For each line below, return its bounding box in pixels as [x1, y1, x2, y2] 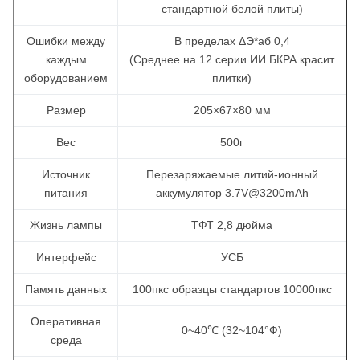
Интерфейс [35, 251, 96, 264]
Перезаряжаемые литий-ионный [145, 168, 318, 181]
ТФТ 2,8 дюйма [191, 219, 272, 231]
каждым [45, 53, 87, 66]
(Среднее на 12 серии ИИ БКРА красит [129, 53, 334, 66]
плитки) [212, 72, 252, 84]
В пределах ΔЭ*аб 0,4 [174, 35, 290, 47]
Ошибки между [27, 35, 105, 47]
